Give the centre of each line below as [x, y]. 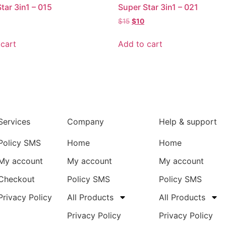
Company [85, 121]
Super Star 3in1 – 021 [158, 7]
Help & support [188, 121]
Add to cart [140, 44]
